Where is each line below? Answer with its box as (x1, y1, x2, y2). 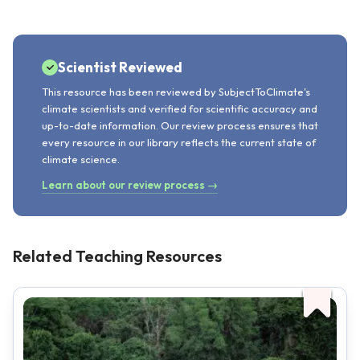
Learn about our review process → (42, 178, 218, 191)
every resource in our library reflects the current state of (42, 136, 316, 149)
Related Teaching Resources (13, 246, 222, 266)
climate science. (42, 153, 120, 166)
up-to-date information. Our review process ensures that (42, 119, 318, 132)
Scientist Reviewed (58, 59, 182, 76)
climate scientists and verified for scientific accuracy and (42, 102, 317, 115)
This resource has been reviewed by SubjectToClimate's (42, 85, 310, 98)
